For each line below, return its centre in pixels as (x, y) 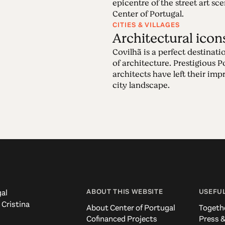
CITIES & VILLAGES (146, 25)
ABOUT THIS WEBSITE (125, 192)
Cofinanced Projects (122, 219)
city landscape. (141, 85)
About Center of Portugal (131, 208)
